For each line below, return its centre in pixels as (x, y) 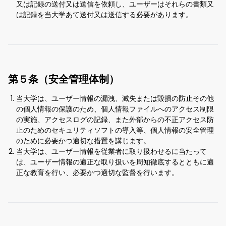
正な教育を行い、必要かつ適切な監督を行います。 (97, 173)
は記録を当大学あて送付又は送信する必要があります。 (104, 15)
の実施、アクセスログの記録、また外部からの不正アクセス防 (115, 120)
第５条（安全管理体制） (64, 79)
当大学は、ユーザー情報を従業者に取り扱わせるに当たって (111, 152)
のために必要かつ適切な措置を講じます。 (83, 141)
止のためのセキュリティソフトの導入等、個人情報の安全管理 (115, 130)
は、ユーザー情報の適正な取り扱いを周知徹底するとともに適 (115, 162)
